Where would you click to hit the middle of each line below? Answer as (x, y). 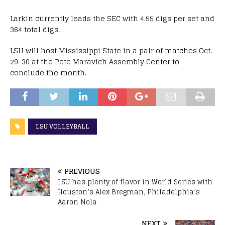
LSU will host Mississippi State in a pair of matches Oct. (111, 50)
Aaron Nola (77, 202)
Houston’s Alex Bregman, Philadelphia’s (129, 192)
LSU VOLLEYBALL (63, 126)
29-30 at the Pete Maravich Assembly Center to (95, 61)
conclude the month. (48, 72)
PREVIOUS (82, 171)
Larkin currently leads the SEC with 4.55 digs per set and (112, 18)
